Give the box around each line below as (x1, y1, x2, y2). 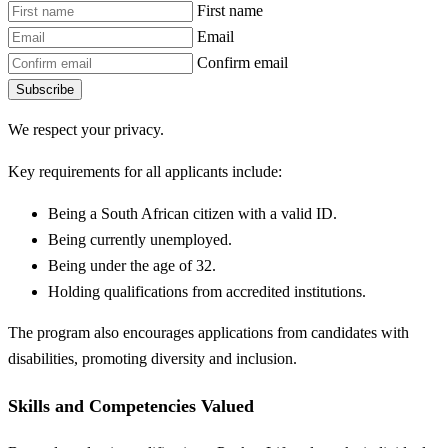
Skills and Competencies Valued (8, 395, 254, 416)
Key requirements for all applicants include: (8, 163, 282, 181)
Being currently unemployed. (48, 230, 232, 248)
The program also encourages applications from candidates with (8, 324, 409, 342)
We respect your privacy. (8, 121, 164, 139)
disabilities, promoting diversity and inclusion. (8, 350, 297, 368)
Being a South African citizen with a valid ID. (48, 204, 337, 222)
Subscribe (16, 81, 74, 97)
